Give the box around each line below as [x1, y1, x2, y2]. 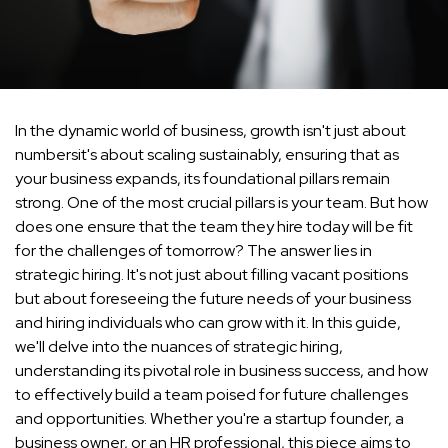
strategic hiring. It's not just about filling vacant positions [15, 263, 408, 285]
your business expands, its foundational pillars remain [15, 167, 390, 189]
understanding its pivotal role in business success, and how [15, 359, 428, 381]
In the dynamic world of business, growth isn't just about [15, 119, 406, 141]
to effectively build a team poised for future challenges [15, 383, 408, 405]
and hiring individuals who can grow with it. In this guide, [15, 311, 401, 333]
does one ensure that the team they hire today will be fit [15, 215, 413, 237]
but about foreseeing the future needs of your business [15, 287, 411, 309]
